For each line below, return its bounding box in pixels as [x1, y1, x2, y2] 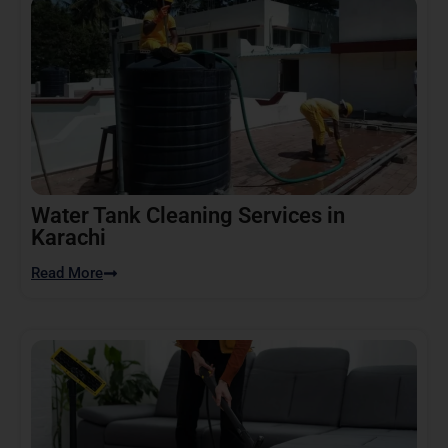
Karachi [31, 224, 106, 250]
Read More [31, 263, 103, 282]
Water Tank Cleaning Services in [31, 202, 345, 228]
